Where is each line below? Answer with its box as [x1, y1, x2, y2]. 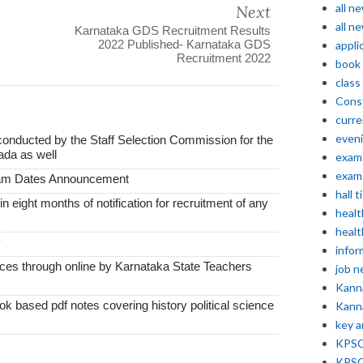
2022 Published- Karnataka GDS [98, 37, 271, 52]
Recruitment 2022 [177, 51, 271, 66]
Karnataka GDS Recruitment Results [75, 23, 271, 38]
